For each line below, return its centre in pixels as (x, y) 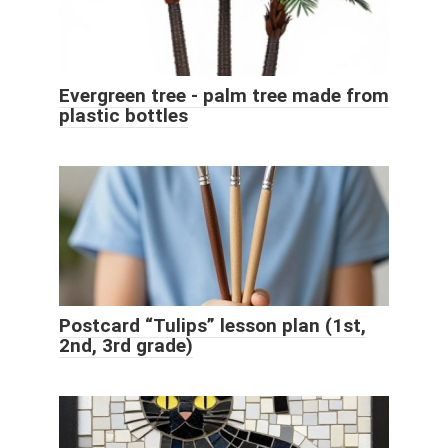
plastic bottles (123, 115)
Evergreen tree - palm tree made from (224, 95)
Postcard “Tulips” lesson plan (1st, (212, 325)
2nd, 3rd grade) (126, 345)
